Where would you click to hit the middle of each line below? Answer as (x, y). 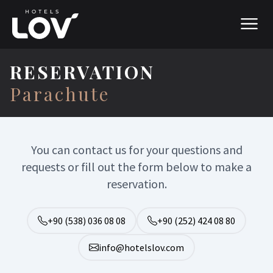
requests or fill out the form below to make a (136, 167)
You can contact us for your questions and (136, 150)
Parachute (60, 94)
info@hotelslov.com (141, 247)
